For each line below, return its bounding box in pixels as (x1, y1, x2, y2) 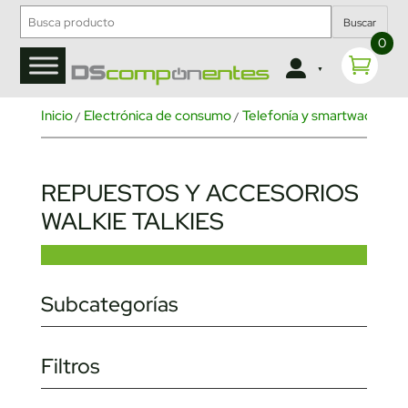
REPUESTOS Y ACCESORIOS (40, 178, 359, 209)
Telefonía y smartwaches (241, 107, 393, 126)
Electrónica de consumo (83, 107, 231, 126)
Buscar (342, 15, 376, 31)
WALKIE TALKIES (40, 206, 224, 238)
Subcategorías (40, 291, 178, 319)
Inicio (40, 107, 73, 126)
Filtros (40, 352, 99, 381)
